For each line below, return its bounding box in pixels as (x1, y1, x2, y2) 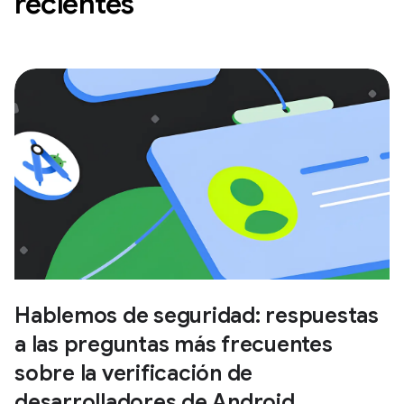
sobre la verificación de (14, 359, 252, 387)
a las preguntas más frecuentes (14, 330, 333, 358)
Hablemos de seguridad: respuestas (14, 301, 379, 329)
